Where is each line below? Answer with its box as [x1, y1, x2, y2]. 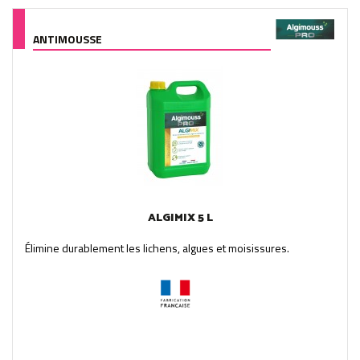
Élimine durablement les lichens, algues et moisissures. [25, 239, 289, 256]
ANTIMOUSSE [33, 30, 102, 47]
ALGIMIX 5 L [147, 208, 213, 227]
